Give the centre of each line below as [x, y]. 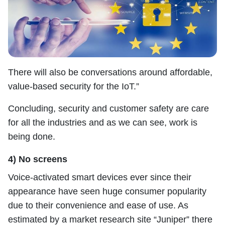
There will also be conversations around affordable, [110, 72]
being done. [32, 136]
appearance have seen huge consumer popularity [107, 191]
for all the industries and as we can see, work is [103, 122]
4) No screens [38, 159]
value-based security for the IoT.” [74, 86]
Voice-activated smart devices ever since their [100, 177]
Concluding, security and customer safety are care [108, 108]
